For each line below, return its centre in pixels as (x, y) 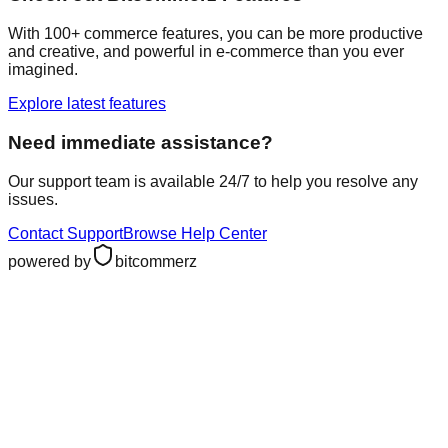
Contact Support (65, 233)
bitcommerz (156, 261)
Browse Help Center (195, 233)
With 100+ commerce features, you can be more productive (215, 34)
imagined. (43, 70)
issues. (33, 199)
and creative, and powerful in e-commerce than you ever (206, 52)
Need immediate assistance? (140, 142)
